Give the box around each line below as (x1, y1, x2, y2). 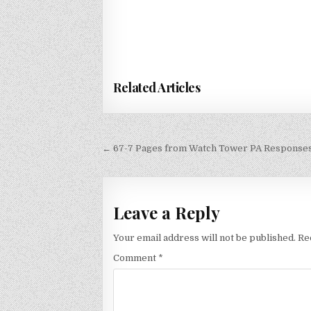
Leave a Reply (113, 201, 220, 224)
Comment (113, 252, 158, 263)
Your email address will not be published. (113, 232, 296, 243)
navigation (101, 156, 198, 183)
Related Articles (113, 78, 200, 96)
